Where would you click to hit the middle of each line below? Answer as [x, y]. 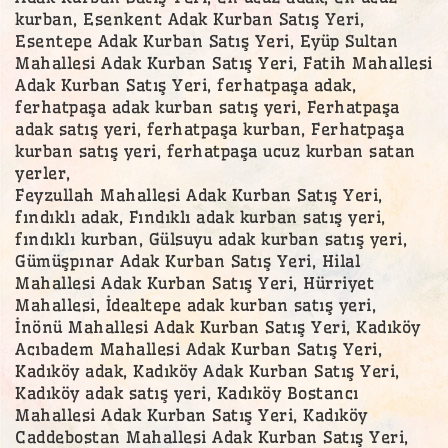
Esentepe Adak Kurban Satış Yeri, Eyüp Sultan [206, 40]
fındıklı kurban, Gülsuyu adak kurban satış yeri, [211, 238]
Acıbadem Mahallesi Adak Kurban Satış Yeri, [198, 348]
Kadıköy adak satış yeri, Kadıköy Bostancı [187, 392]
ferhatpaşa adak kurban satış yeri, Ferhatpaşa [207, 106]
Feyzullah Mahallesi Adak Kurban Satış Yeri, [199, 194]
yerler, [43, 172]
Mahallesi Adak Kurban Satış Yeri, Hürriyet [194, 282]
